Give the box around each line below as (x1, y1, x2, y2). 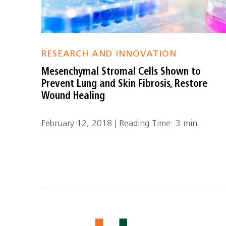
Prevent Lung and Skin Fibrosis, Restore (41, 79, 208, 89)
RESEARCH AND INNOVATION (41, 50, 177, 59)
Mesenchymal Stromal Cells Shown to (41, 67, 201, 77)
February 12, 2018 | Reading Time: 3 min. (41, 120, 200, 128)
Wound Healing (41, 91, 105, 101)
